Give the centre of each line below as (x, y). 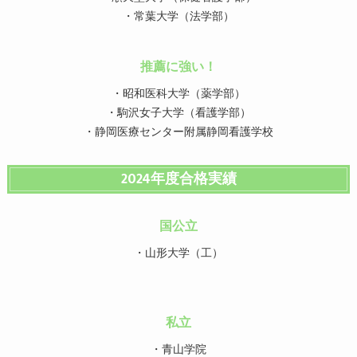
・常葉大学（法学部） (178, 17)
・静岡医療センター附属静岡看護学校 (178, 133)
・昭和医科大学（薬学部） (178, 94)
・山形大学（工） (178, 254)
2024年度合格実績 (178, 179)
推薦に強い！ (178, 67)
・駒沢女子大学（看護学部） (178, 114)
